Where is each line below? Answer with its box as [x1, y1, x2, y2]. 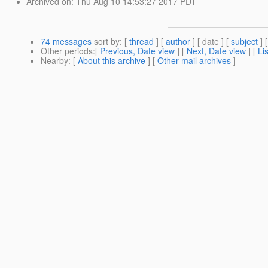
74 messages [41, 35, 92, 48]
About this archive [78, 54, 145, 67]
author [166, 35, 190, 48]
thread [129, 35, 154, 48]
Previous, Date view [100, 45, 175, 57]
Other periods [41, 45, 93, 57]
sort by [92, 35, 120, 48]
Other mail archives [157, 54, 231, 67]
